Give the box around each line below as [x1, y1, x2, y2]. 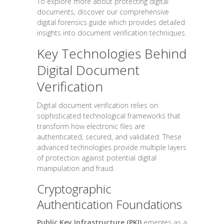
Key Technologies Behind [37, 44, 186, 63]
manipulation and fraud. [37, 163, 114, 173]
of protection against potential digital [37, 153, 156, 163]
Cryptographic [37, 180, 111, 197]
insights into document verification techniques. [37, 28, 186, 38]
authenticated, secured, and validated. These [37, 132, 181, 142]
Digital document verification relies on [37, 100, 158, 110]
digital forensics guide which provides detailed [37, 17, 185, 27]
